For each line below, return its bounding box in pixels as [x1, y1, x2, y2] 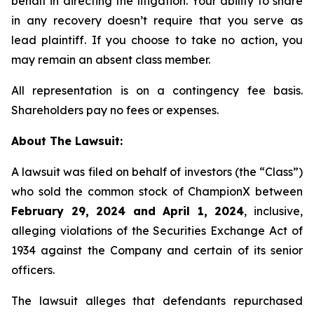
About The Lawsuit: [11, 134, 123, 148]
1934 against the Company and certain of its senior [11, 243, 303, 257]
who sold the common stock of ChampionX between [11, 184, 303, 198]
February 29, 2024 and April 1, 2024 [11, 204, 245, 218]
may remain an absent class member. [11, 53, 210, 67]
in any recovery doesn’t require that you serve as [11, 13, 303, 27]
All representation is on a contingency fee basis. [11, 83, 303, 97]
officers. [11, 263, 55, 277]
